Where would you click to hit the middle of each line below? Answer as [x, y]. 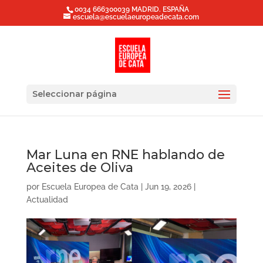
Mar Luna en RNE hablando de [125, 155]
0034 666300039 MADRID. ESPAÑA [131, 9]
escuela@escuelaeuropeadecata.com [136, 17]
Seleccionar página [74, 94]
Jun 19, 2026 [168, 187]
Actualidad [47, 200]
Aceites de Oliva [80, 168]
